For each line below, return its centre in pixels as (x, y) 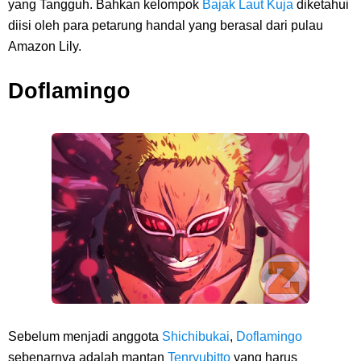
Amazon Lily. (45, 46)
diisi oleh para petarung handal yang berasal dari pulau (166, 25)
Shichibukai (196, 336)
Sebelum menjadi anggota (85, 336)
